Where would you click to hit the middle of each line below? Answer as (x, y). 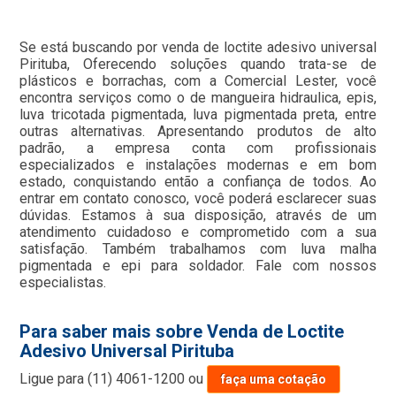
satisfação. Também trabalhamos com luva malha (198, 249)
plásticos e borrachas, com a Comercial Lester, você (198, 81)
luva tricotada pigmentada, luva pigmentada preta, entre (198, 115)
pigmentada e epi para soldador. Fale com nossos (198, 266)
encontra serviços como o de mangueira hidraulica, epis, (198, 98)
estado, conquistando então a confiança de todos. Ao (198, 182)
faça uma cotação (274, 380)
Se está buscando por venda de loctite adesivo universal (198, 48)
